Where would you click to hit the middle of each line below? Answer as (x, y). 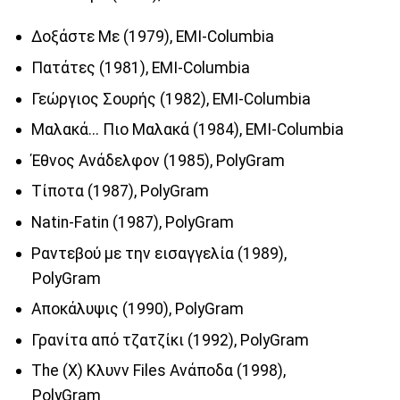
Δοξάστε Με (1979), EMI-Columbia (152, 37)
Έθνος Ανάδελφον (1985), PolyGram (158, 160)
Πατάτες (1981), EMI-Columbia (140, 68)
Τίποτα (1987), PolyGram (120, 192)
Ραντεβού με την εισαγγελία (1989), (158, 253)
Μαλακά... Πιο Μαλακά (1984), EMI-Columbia (187, 130)
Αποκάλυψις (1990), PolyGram (137, 309)
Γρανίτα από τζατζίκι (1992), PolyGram (170, 340)
